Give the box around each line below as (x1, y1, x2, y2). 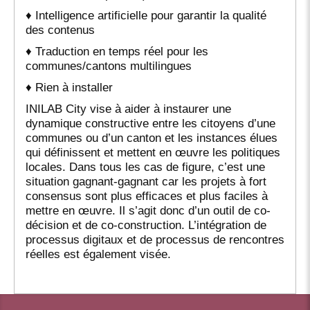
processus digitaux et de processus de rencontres (26, 232, 284, 246)
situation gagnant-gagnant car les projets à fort (26, 174, 266, 188)
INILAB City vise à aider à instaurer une (26, 102, 231, 115)
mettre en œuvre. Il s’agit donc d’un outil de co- (26, 203, 271, 217)
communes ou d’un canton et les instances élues (26, 131, 277, 144)
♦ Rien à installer (26, 80, 113, 93)
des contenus (26, 23, 95, 36)
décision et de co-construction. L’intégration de (26, 218, 266, 231)
